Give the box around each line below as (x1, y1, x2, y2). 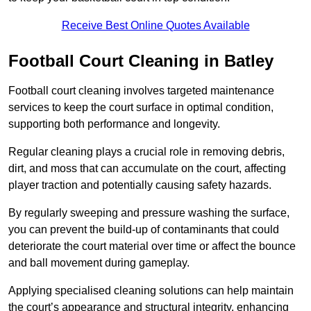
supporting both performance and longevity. (8, 118, 220, 131)
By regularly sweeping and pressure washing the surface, (8, 207, 289, 219)
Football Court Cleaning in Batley (8, 51, 274, 71)
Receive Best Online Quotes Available (61, 19, 250, 32)
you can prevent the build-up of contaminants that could (8, 224, 279, 236)
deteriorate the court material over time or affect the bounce (8, 240, 296, 253)
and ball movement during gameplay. (8, 257, 190, 269)
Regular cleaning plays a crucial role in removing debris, (8, 146, 285, 158)
